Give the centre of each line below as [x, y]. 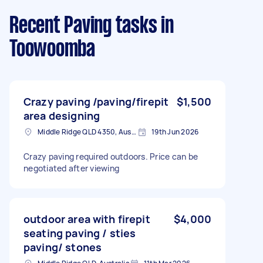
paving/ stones [63, 247]
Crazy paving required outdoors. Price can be [111, 156]
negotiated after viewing [71, 168]
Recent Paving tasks [83, 26]
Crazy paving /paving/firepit [96, 101]
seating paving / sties [80, 233]
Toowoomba [52, 50]
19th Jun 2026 [175, 131]
